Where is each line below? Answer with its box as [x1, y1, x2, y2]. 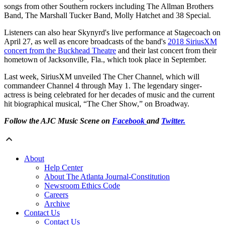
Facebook [112, 117, 147, 126]
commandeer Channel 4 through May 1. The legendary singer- [4, 81, 202, 90]
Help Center [44, 163, 83, 172]
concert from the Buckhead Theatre [4, 46, 116, 55]
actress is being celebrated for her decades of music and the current [4, 90, 214, 99]
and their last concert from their [116, 46, 216, 55]
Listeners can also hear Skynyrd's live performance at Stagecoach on [4, 28, 220, 37]
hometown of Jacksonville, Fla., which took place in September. [4, 55, 206, 64]
